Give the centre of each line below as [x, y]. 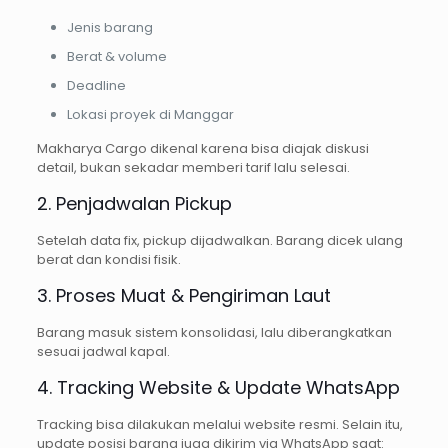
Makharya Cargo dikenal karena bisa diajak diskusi [202, 149]
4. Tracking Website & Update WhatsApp [218, 388]
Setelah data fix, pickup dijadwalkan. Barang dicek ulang [219, 241]
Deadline [96, 86]
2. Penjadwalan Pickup [134, 204]
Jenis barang [109, 28]
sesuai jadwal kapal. [103, 352]
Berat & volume [116, 57]
